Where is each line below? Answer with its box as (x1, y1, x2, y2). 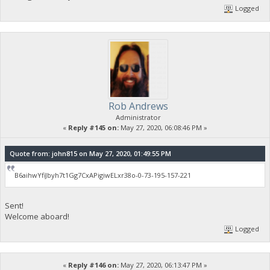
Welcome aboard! (4, 211, 69, 222)
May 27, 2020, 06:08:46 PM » (119, 123, 207, 133)
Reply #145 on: (68, 123, 119, 133)
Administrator (115, 113, 161, 122)
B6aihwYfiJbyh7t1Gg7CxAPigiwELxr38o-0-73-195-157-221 (14, 170, 192, 180)
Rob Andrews (108, 99, 168, 113)
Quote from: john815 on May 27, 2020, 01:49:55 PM (9, 149, 171, 159)
